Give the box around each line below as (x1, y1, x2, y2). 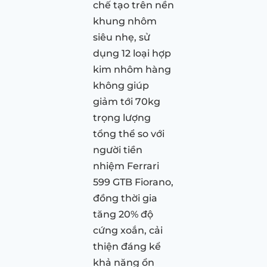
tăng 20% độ (93, 208, 153, 220)
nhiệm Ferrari (93, 160, 159, 172)
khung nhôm (93, 15, 157, 27)
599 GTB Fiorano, (93, 176, 173, 188)
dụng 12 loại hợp (93, 47, 171, 59)
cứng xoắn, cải (93, 224, 163, 236)
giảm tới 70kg (93, 95, 160, 107)
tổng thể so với (93, 128, 164, 139)
